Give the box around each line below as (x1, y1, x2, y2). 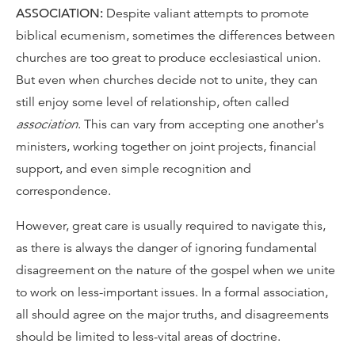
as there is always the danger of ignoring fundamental (16, 240, 317, 256)
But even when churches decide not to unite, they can (16, 72, 318, 88)
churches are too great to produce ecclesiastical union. (16, 50, 321, 66)
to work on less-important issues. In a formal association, (16, 284, 328, 300)
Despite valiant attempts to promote (103, 6, 309, 21)
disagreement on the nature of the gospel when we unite (16, 262, 335, 278)
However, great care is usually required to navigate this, (16, 218, 326, 234)
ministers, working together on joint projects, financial (16, 139, 316, 155)
